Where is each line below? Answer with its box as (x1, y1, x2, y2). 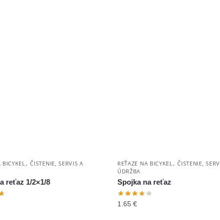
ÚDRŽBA (117, 167, 141, 175)
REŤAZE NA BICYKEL (117, 160, 173, 167)
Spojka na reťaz (117, 178, 171, 187)
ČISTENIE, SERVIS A (30, 160, 83, 167)
